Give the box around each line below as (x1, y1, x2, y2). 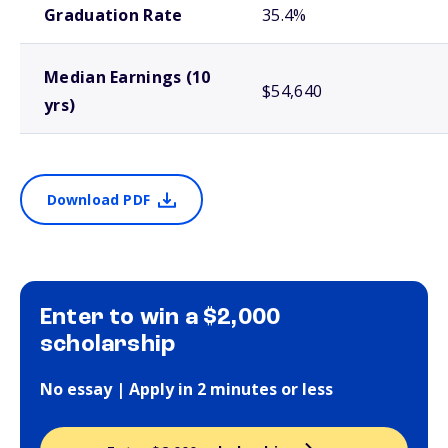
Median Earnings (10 (44, 66, 211, 88)
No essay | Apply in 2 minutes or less (40, 378, 333, 400)
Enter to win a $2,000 (40, 306, 281, 330)
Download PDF (46, 190, 150, 209)
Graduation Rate (44, 4, 183, 26)
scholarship (40, 333, 176, 357)
